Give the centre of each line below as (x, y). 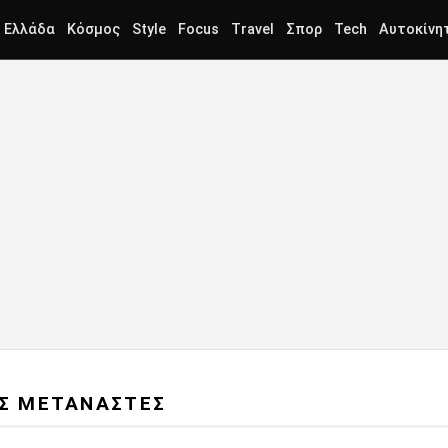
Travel (252, 29)
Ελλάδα (29, 29)
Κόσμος (93, 29)
